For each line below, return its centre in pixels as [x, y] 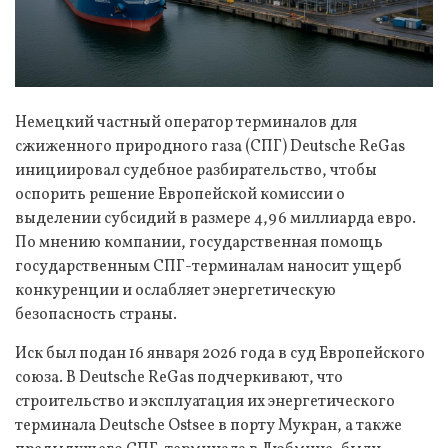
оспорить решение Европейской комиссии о [180, 194]
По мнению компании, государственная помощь [199, 242]
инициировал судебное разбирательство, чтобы [196, 170]
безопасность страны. [96, 314]
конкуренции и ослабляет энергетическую [175, 290]
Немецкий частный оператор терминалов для [186, 122]
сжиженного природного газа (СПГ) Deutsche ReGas [210, 146]
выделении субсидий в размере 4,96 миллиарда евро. [215, 218]
